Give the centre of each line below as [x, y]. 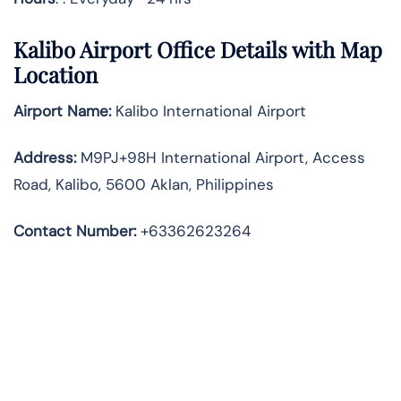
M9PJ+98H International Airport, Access [221, 158]
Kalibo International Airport [209, 111]
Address [43, 158]
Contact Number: [75, 231]
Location [55, 75]
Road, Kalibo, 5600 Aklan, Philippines [144, 185]
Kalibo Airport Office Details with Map [198, 50]
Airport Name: [62, 111]
